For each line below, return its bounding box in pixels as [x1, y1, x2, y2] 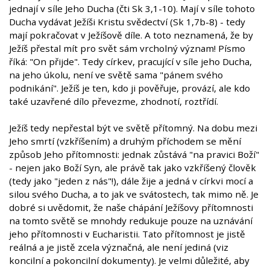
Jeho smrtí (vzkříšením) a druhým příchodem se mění [9, 135, 241, 148]
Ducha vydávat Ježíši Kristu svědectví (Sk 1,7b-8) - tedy [9, 16, 245, 28]
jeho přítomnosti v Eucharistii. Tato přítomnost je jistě [9, 228, 245, 240]
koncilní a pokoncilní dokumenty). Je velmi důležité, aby [9, 254, 250, 267]
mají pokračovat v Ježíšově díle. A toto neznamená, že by [9, 29, 253, 42]
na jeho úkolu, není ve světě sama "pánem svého [9, 69, 223, 81]
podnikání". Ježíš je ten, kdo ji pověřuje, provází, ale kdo [9, 82, 250, 95]
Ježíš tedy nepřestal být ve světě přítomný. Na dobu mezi [9, 122, 257, 134]
